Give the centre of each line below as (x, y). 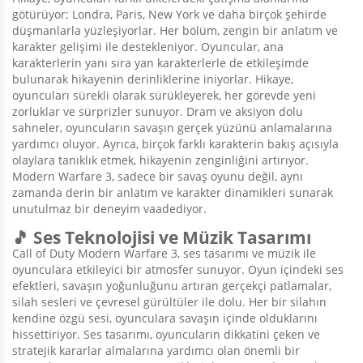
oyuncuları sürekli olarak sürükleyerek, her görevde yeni (164, 96)
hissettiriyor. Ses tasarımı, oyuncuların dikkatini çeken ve (166, 335)
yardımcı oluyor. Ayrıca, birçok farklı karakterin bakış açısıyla (175, 144)
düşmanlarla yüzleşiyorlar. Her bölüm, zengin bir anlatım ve (175, 31)
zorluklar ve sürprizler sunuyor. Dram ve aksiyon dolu (158, 112)
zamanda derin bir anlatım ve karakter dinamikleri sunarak (173, 193)
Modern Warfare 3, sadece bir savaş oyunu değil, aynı (158, 177)
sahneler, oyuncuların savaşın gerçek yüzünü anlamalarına (172, 128)
